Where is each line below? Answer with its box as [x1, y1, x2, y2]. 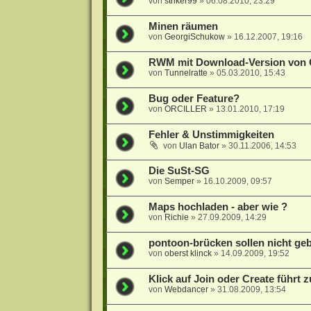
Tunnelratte [164, 68, 208, 78]
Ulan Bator [178, 141, 219, 151]
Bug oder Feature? [148, 93, 239, 105]
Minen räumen [148, 21, 218, 33]
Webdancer [164, 285, 208, 295]
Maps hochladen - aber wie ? [148, 201, 287, 213]
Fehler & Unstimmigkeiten [148, 129, 274, 141]
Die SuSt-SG [148, 165, 210, 177]
